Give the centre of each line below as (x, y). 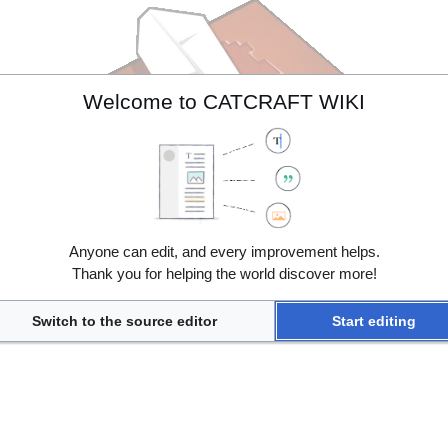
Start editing (374, 320)
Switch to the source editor (124, 320)
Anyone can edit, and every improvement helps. (224, 251)
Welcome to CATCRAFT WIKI (224, 102)
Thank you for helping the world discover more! (224, 273)
